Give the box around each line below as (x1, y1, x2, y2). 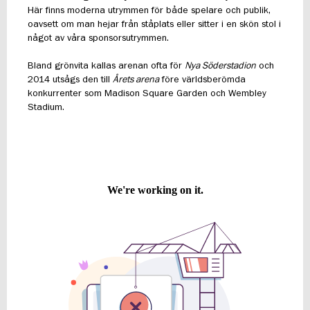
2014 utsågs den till (28, 75, 113, 84)
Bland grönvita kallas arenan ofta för (28, 61, 185, 71)
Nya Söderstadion (185, 61, 256, 71)
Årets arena (113, 75, 159, 84)
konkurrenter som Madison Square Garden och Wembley (28, 89, 266, 98)
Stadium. (28, 102, 64, 112)
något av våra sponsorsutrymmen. (28, 33, 169, 43)
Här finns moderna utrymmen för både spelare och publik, (28, 6, 271, 15)
